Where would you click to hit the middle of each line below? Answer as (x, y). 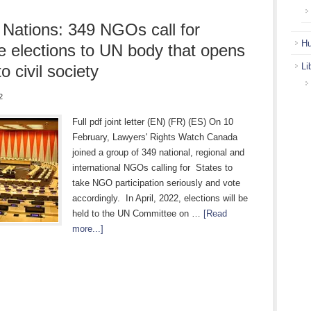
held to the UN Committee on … (138, 213)
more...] (88, 229)
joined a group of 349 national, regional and (158, 152)
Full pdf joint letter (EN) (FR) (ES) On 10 (153, 122)
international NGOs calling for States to (152, 168)
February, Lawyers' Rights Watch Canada (155, 137)
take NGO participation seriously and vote (156, 183)
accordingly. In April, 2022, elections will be (160, 198)
